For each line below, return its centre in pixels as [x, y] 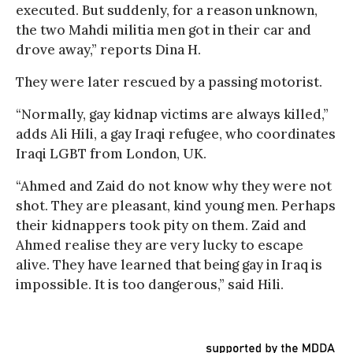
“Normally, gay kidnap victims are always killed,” [172, 114]
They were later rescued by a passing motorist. [169, 82]
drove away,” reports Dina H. [108, 49]
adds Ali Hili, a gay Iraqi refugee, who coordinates [176, 134]
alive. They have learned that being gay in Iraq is [169, 264]
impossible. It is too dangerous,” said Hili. [150, 284]
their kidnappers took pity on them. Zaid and [161, 225]
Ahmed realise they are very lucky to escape [160, 245]
